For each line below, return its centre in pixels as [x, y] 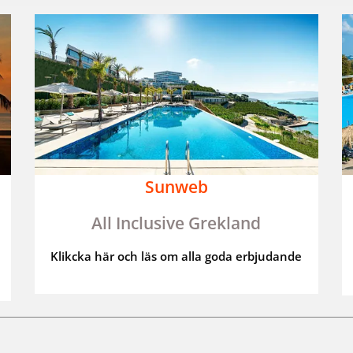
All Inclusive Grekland [176, 223]
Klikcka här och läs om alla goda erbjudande [176, 256]
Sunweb [176, 186]
